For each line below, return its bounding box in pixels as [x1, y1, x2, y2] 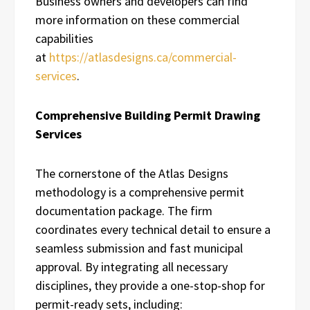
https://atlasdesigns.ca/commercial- [46, 49, 237, 66]
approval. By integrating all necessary [35, 259, 228, 275]
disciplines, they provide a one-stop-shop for [35, 277, 265, 294]
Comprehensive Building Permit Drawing [35, 107, 260, 124]
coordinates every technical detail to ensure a [35, 221, 271, 238]
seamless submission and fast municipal [35, 240, 243, 257]
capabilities [35, 30, 93, 47]
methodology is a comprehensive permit [35, 184, 244, 201]
